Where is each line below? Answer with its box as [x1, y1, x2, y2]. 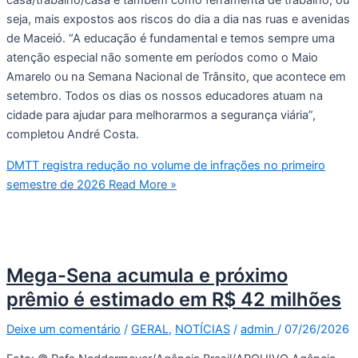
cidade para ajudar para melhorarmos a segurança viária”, [6, 107, 316, 122]
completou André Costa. [6, 126, 139, 141]
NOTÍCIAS [175, 321, 230, 336]
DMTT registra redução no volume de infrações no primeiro [6, 157, 325, 173]
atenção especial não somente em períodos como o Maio [6, 50, 318, 65]
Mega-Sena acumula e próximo [6, 263, 288, 287]
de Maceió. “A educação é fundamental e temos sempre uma [6, 30, 335, 46]
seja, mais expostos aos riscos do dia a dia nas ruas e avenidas [6, 11, 350, 26]
